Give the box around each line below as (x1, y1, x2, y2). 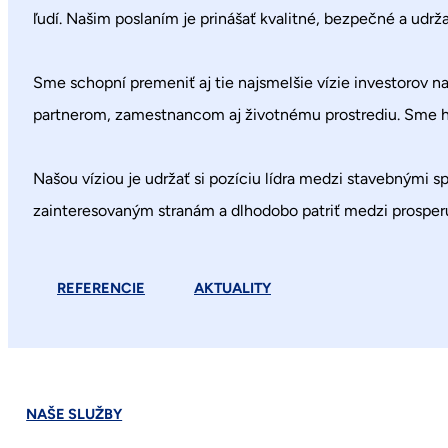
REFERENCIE (57, 278, 145, 297)
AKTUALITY (194, 278, 271, 297)
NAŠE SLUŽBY (26, 405, 123, 424)
